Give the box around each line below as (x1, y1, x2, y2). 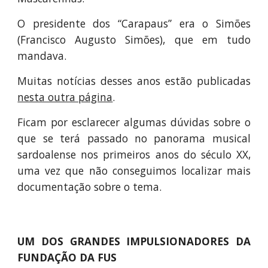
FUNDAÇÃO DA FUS (17, 250, 117, 264)
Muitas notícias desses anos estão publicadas (17, 74, 251, 88)
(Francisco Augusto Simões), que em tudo (17, 32, 251, 47)
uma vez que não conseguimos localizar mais (17, 163, 251, 178)
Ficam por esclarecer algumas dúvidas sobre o (17, 115, 251, 129)
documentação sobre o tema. (17, 179, 162, 194)
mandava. (17, 48, 67, 63)
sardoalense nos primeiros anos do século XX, (17, 147, 251, 162)
